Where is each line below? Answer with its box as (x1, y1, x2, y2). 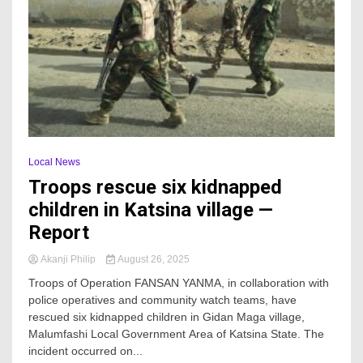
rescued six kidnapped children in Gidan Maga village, (28, 310, 305, 324)
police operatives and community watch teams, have (28, 293, 297, 307)
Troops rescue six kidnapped (28, 176, 282, 199)
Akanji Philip (38, 254, 98, 266)
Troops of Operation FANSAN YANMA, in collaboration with (28, 276, 329, 290)
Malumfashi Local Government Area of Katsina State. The (28, 327, 324, 341)
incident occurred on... (28, 344, 143, 358)
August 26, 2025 (114, 254, 190, 266)
